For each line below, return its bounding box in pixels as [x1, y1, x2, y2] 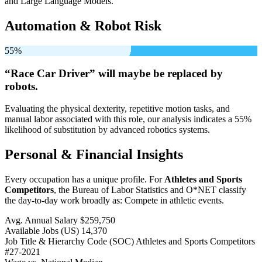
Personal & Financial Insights [5, 147, 183, 163]
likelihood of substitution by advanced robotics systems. [5, 125, 210, 135]
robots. [5, 80, 38, 92]
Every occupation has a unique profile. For [5, 174, 164, 185]
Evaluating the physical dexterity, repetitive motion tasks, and [5, 104, 230, 114]
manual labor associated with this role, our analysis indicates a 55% [5, 114, 251, 125]
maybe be [118, 67, 164, 80]
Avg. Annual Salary [5, 215, 78, 226]
